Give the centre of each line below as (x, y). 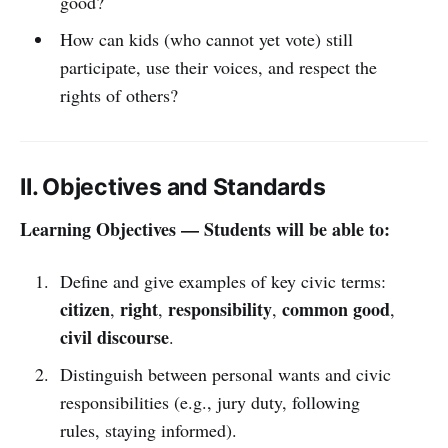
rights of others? (118, 94)
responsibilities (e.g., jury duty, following (209, 401)
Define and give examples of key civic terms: (222, 280)
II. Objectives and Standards (173, 186)
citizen (84, 308)
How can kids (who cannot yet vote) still (206, 38)
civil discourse (114, 336)
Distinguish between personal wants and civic (225, 373)
